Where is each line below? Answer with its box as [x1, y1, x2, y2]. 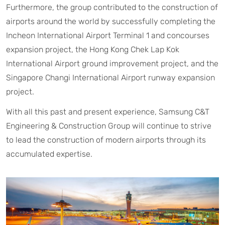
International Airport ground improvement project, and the [6, 58, 218, 68]
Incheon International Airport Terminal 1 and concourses [6, 30, 209, 40]
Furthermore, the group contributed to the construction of [6, 2, 218, 12]
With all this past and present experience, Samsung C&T [6, 106, 209, 117]
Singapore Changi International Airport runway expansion [6, 72, 215, 82]
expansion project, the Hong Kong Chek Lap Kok [6, 44, 179, 54]
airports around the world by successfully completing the [6, 16, 215, 26]
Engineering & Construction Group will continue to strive [6, 121, 211, 131]
